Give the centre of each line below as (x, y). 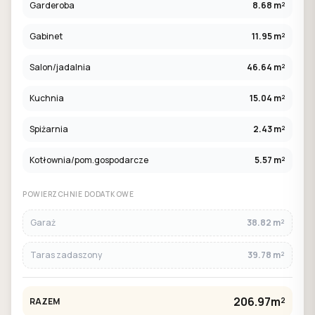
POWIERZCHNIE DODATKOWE (78, 194)
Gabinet (46, 36)
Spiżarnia (49, 129)
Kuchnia (47, 98)
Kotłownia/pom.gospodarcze (89, 160)
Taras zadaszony (66, 255)
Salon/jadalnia (60, 67)
